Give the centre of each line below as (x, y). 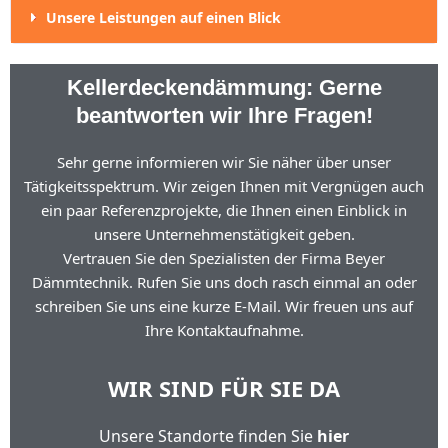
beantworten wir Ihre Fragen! (224, 115)
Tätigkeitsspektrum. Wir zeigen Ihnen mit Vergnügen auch (224, 186)
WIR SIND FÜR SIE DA (224, 388)
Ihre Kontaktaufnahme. (224, 330)
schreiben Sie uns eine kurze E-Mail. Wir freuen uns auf (224, 306)
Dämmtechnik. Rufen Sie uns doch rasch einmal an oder (224, 282)
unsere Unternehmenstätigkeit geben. (224, 234)
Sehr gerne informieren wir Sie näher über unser (224, 162)
